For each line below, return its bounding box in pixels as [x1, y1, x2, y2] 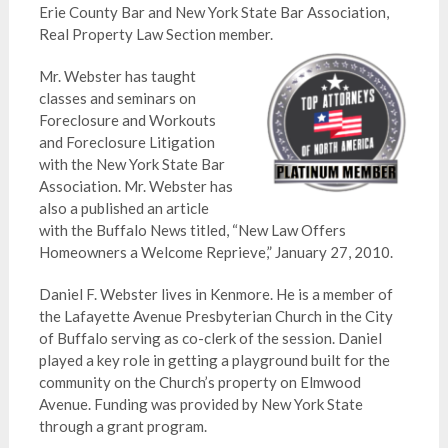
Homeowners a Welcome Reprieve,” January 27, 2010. [38, 243, 393, 261]
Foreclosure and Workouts [38, 111, 216, 129]
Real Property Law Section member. [38, 25, 273, 43]
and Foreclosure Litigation [38, 133, 215, 151]
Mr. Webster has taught [38, 67, 196, 85]
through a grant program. [38, 417, 207, 435]
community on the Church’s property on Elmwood [38, 373, 361, 391]
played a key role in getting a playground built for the [38, 351, 390, 369]
